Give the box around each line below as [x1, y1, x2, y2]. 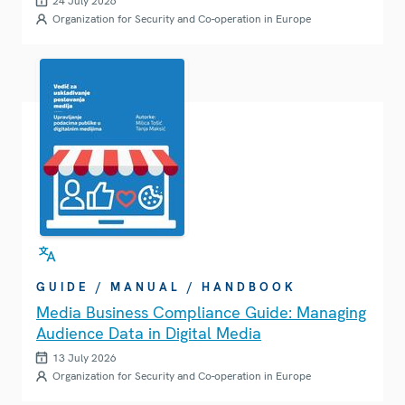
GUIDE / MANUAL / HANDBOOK [36, 278, 297, 295]
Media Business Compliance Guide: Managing [36, 301, 366, 323]
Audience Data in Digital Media [36, 322, 261, 344]
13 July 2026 [52, 350, 117, 365]
